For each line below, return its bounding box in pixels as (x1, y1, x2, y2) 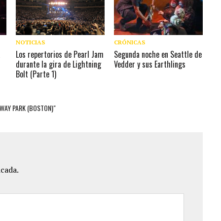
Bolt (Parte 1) (16, 68, 57, 80)
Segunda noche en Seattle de (114, 48, 202, 60)
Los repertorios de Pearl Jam (16, 48, 104, 60)
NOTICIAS (16, 38, 45, 46)
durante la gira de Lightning (16, 58, 102, 70)
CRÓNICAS (114, 38, 146, 46)
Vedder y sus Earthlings (114, 58, 186, 70)
